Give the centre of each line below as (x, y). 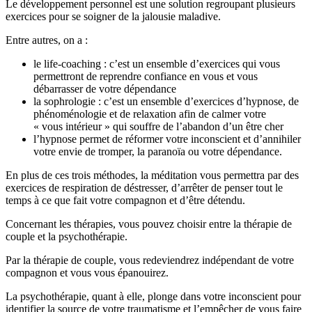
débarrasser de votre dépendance (105, 89)
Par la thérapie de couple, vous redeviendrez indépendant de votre (150, 260)
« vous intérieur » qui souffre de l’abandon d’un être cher (158, 127)
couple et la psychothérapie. (67, 237)
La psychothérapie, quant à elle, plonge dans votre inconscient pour (153, 297)
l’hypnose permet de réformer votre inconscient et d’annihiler (167, 139)
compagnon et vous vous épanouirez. (87, 273)
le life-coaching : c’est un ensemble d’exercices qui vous (157, 64)
